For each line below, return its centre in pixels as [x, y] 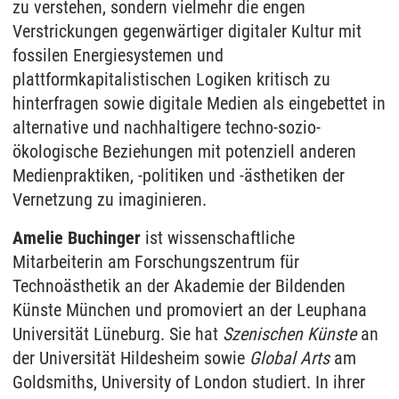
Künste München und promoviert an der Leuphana [190, 310]
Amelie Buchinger [79, 238]
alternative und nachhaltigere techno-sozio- [167, 127]
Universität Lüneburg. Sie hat [118, 334]
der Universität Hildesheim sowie [131, 358]
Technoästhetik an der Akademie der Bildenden [179, 286]
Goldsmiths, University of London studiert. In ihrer [189, 382]
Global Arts [289, 358]
